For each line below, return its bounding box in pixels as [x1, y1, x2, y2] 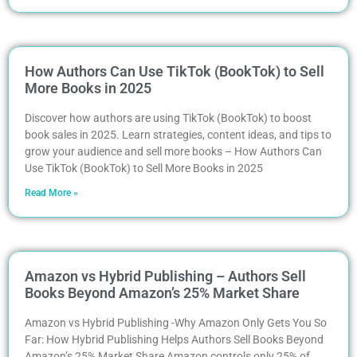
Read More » [25, 186, 78, 198]
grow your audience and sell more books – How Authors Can [25, 144, 322, 158]
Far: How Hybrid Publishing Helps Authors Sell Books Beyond [25, 332, 324, 346]
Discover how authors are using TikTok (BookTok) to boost [25, 111, 312, 124]
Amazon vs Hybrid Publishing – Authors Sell [25, 267, 306, 284]
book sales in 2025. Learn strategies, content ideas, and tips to [25, 127, 331, 141]
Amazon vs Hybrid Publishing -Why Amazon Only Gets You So [25, 316, 327, 329]
